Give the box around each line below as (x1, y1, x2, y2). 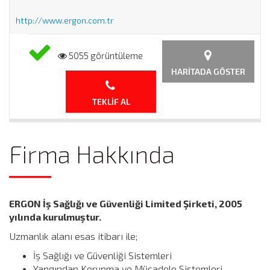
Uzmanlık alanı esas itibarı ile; (9, 230, 137, 242)
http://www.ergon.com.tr (16, 14, 113, 25)
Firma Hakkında (9, 139, 175, 168)
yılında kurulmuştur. (9, 210, 101, 222)
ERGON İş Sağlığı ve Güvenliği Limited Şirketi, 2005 (9, 197, 242, 209)
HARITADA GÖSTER (171, 66, 245, 77)
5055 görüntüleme (67, 49, 143, 61)
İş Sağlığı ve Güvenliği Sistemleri (33, 249, 172, 261)
